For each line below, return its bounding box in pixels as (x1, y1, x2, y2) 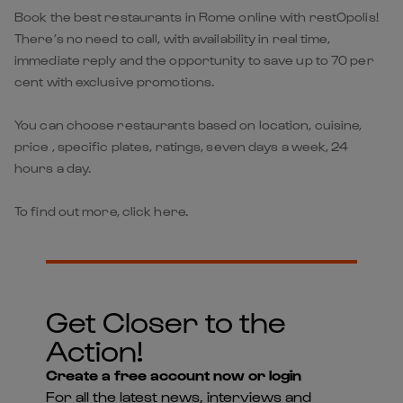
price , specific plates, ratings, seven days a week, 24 (14, 138, 349, 154)
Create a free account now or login (45, 365, 301, 383)
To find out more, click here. (14, 202, 188, 219)
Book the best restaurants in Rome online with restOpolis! (14, 8, 379, 24)
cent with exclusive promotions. (14, 73, 215, 89)
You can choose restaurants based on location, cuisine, (14, 116, 363, 132)
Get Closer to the (45, 302, 286, 338)
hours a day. (14, 159, 92, 175)
